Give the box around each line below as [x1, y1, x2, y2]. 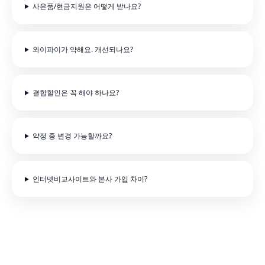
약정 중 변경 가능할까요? [32, 131, 112, 141]
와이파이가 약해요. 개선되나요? [32, 44, 133, 54]
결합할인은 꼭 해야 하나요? [32, 88, 119, 98]
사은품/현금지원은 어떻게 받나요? [32, 1, 141, 11]
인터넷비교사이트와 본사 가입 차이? [32, 174, 147, 184]
